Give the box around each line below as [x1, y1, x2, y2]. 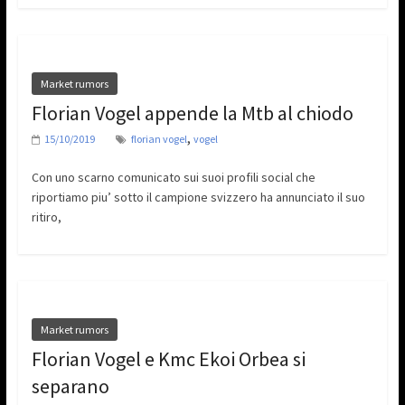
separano [31, 373, 109, 400]
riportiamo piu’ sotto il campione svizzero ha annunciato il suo [31, 189, 365, 206]
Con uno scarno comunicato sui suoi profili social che [31, 169, 316, 186]
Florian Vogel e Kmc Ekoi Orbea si [31, 346, 306, 372]
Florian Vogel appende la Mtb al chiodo [31, 100, 353, 127]
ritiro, [31, 209, 61, 226]
